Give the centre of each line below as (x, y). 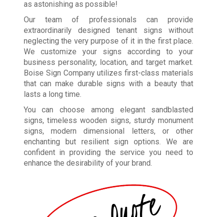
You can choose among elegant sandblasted (108, 110)
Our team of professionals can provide (108, 20)
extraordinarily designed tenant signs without (108, 31)
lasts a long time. (52, 94)
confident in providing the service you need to (108, 153)
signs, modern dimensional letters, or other (108, 131)
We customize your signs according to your (108, 52)
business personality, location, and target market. (108, 62)
